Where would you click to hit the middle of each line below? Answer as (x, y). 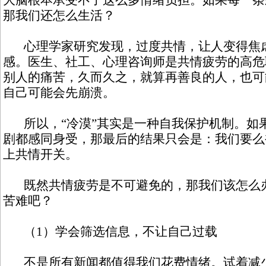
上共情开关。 (40, 154)
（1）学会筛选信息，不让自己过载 (110, 232)
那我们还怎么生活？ (59, 15)
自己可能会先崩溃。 (59, 93)
